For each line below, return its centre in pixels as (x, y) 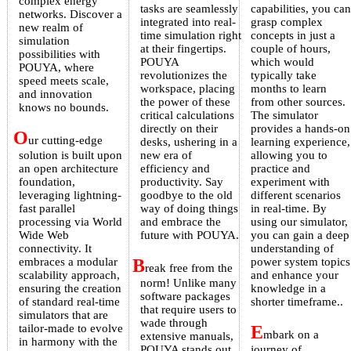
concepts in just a (293, 36)
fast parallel (47, 209)
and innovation (55, 94)
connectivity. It (55, 249)
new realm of (51, 28)
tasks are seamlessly (189, 9)
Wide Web (43, 235)
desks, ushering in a (188, 142)
